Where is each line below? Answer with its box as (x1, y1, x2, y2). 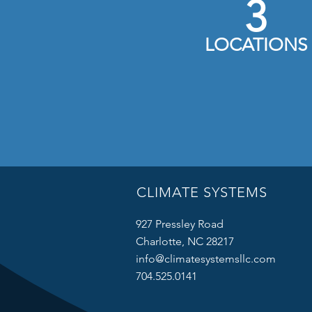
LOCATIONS (204, 34, 307, 56)
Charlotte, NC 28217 (136, 235, 234, 248)
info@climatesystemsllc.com (136, 252, 276, 265)
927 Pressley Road (136, 217, 224, 231)
